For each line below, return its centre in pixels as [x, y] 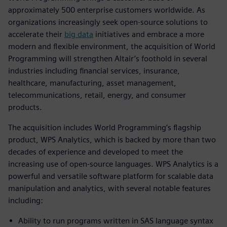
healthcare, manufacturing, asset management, [92, 83]
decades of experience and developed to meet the [96, 152]
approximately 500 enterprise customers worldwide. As [107, 10]
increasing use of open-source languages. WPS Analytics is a [113, 164]
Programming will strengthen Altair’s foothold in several [108, 58]
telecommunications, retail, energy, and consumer [97, 95]
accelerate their [36, 34]
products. [25, 107]
